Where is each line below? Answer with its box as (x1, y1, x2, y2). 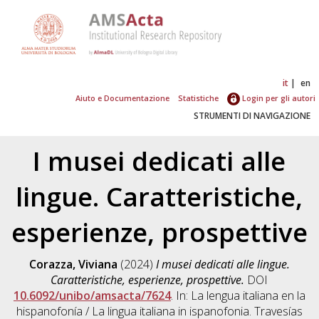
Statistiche (177, 92, 219, 103)
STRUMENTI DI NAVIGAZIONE (194, 109, 310, 122)
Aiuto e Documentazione (75, 92, 170, 103)
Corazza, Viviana (28, 256, 117, 272)
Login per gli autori (239, 92, 315, 103)
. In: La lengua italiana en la (170, 287, 305, 303)
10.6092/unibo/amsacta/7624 (13, 287, 171, 303)
